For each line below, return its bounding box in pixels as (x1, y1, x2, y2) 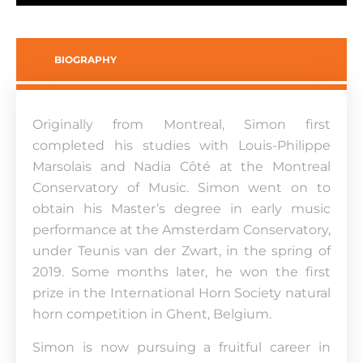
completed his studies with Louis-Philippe (32, 138, 331, 153)
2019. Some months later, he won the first (32, 264, 331, 280)
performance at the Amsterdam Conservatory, (32, 222, 331, 237)
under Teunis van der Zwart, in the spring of (32, 243, 331, 258)
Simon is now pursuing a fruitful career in (32, 340, 331, 355)
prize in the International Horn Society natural (32, 285, 331, 301)
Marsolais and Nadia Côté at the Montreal (32, 159, 331, 174)
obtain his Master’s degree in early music (32, 201, 331, 216)
